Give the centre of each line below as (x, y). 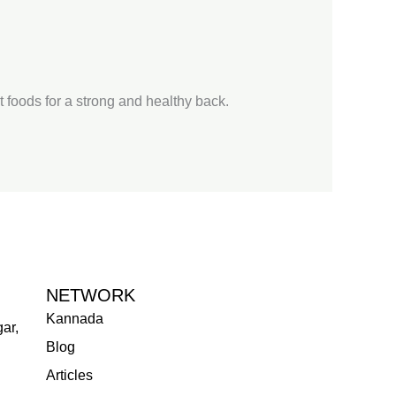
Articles (69, 375)
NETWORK (90, 295)
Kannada (74, 318)
